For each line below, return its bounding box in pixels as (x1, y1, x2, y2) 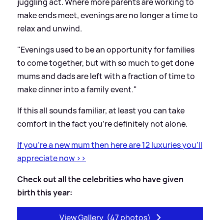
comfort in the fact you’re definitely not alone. (17, 118, 188, 129)
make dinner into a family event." (17, 83, 137, 95)
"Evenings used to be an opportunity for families (17, 44, 194, 55)
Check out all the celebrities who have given (17, 173, 184, 185)
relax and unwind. (17, 23, 82, 34)
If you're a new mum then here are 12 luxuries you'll (17, 139, 202, 150)
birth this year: (17, 187, 72, 198)
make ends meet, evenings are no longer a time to (17, 9, 198, 21)
